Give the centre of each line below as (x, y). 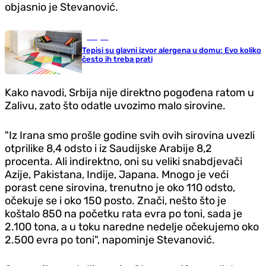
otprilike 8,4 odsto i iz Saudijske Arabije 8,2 (108, 149)
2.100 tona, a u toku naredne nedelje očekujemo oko (132, 227)
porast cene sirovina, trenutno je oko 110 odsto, (120, 188)
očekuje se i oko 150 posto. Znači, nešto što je (115, 201)
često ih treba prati (117, 59)
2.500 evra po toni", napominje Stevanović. (110, 240)
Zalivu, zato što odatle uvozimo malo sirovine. (115, 106)
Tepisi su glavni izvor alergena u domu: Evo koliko (171, 50)
